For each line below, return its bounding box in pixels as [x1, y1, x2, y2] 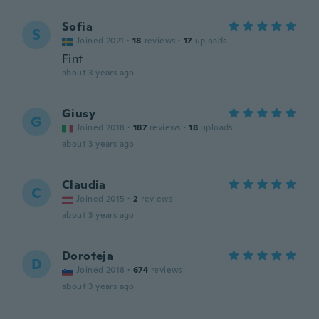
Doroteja [62, 249, 114, 263]
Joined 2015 [76, 193, 125, 204]
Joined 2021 [76, 35, 125, 46]
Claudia [62, 177, 106, 192]
